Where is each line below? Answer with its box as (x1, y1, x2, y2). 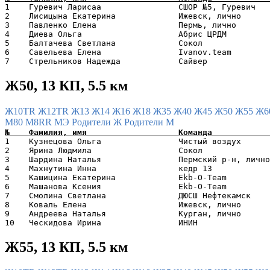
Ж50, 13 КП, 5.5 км (5, 77, 128, 93)
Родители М (124, 116, 174, 127)
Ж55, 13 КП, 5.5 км (5, 239, 128, 255)
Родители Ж (72, 116, 124, 127)
